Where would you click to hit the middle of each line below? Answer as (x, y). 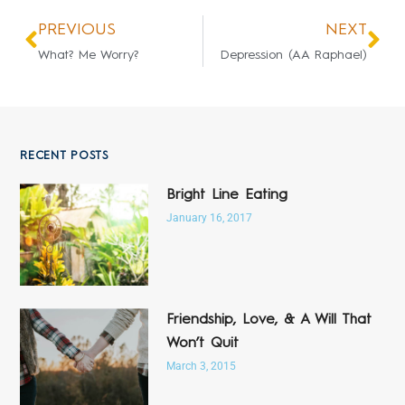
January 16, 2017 (209, 218)
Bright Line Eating (226, 196)
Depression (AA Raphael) (294, 55)
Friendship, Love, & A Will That (268, 320)
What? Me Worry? (88, 55)
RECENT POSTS (65, 156)
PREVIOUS (76, 29)
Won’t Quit (202, 344)
